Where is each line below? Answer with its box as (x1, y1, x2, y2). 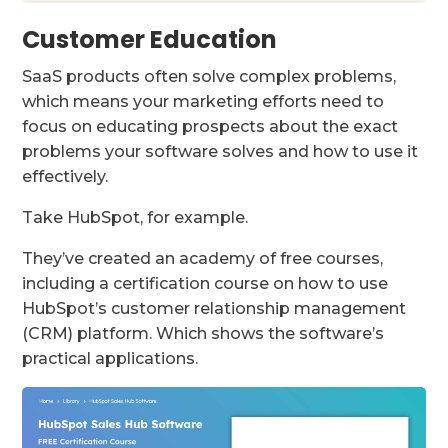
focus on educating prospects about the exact (22, 117, 399, 137)
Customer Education (22, 23, 278, 57)
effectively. (22, 167, 113, 187)
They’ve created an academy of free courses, (22, 249, 384, 269)
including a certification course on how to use (22, 274, 389, 294)
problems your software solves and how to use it (22, 142, 419, 162)
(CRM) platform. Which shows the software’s (22, 324, 385, 344)
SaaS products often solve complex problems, (22, 67, 397, 87)
